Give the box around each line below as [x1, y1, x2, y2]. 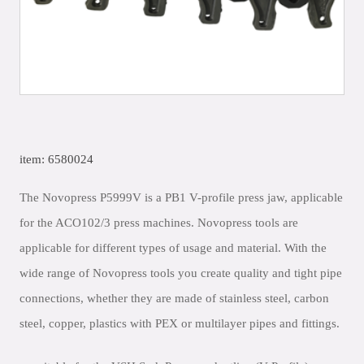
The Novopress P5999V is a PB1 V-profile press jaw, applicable [19, 191, 343, 204]
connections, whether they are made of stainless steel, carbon [19, 292, 329, 305]
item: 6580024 [19, 153, 93, 166]
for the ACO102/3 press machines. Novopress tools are [19, 216, 298, 229]
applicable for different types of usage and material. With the [19, 241, 327, 254]
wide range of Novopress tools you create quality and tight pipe [19, 266, 342, 279]
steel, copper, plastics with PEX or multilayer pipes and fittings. [19, 317, 340, 330]
